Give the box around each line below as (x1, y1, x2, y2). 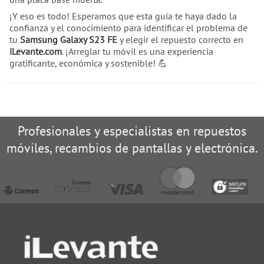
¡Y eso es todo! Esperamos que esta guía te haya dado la (9, 10, 237, 22)
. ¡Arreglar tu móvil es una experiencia (62, 45, 213, 58)
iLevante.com (9, 45, 62, 58)
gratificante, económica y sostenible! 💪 (9, 57, 167, 70)
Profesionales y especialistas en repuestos (18, 122, 246, 140)
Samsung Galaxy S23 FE (20, 34, 117, 46)
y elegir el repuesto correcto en (117, 34, 243, 46)
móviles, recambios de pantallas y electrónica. (6, 139, 258, 157)
